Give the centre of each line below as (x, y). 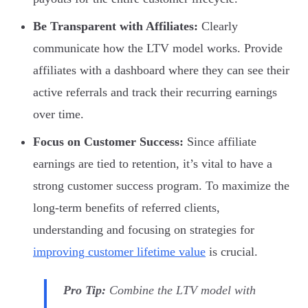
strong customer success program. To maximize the (161, 186)
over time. (58, 114)
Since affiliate (220, 142)
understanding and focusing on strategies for (144, 230)
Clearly (218, 26)
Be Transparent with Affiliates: (115, 26)
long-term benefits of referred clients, (126, 208)
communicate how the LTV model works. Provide (158, 48)
